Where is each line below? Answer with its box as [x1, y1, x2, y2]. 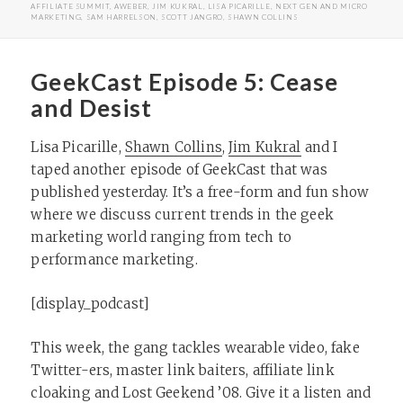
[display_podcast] [31, 294, 150, 312]
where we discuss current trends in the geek [31, 205, 334, 223]
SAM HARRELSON [85, 12, 157, 22]
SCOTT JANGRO [161, 12, 223, 22]
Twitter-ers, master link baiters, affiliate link [31, 361, 335, 379]
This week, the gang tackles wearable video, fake [31, 338, 360, 356]
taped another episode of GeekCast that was [31, 160, 327, 178]
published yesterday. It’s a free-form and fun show [31, 183, 369, 201]
